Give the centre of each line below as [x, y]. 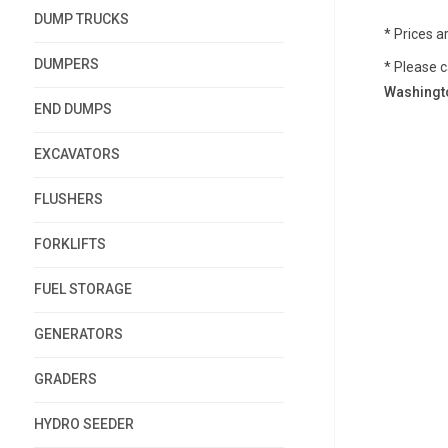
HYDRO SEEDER [83, 424]
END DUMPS [72, 109]
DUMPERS [66, 64]
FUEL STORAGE [82, 289]
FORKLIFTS [69, 244]
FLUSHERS [68, 199]
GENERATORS [78, 334]
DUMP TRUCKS [81, 19]
